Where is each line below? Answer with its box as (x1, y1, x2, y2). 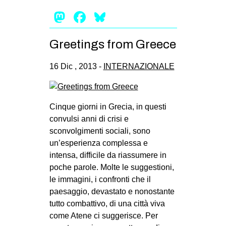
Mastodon (67, 8, 139, 27)
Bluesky (107, 8, 164, 27)
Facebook (87, 8, 159, 27)
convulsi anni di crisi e (49, 114, 129, 123)
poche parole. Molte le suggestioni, (49, 162, 174, 172)
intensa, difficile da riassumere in (49, 150, 166, 159)
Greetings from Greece (49, 37, 176, 51)
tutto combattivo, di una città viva (49, 199, 165, 208)
